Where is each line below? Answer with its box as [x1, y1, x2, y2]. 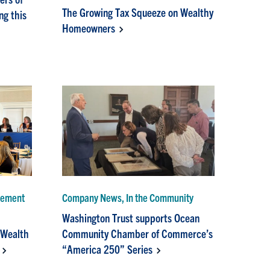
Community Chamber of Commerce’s [62, 226, 213, 241]
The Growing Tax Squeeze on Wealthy [62, 5, 214, 20]
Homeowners [62, 20, 116, 36]
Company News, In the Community [62, 190, 194, 205]
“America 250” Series [62, 242, 153, 257]
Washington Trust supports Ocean [62, 210, 200, 225]
